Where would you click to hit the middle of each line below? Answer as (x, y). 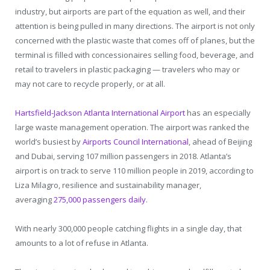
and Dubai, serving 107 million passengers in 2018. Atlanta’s (123, 156)
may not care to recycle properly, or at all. (90, 83)
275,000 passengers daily (100, 199)
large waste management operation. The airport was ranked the (132, 127)
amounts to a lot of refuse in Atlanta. (82, 243)
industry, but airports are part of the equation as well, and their (130, 11)
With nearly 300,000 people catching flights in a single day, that (128, 228)
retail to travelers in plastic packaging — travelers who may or (127, 69)
